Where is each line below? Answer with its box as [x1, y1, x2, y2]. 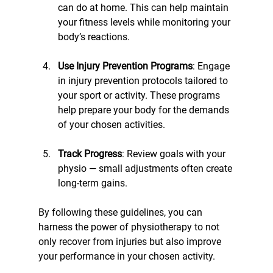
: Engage [192, 60, 232, 72]
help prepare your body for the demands [57, 104, 232, 116]
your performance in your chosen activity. [38, 250, 215, 262]
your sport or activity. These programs [57, 89, 222, 101]
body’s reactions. [57, 30, 130, 43]
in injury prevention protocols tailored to [57, 74, 230, 87]
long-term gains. [57, 177, 127, 189]
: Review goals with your [121, 147, 228, 160]
